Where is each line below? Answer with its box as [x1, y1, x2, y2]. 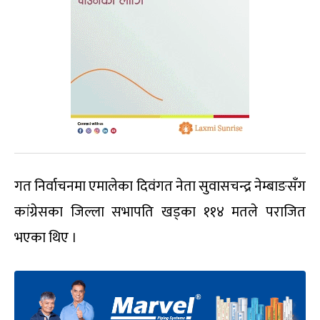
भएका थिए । [14, 226, 77, 251]
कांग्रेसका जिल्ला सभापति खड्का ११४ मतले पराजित [14, 200, 306, 225]
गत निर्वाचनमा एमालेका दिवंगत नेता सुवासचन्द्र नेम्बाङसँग [14, 174, 306, 199]
